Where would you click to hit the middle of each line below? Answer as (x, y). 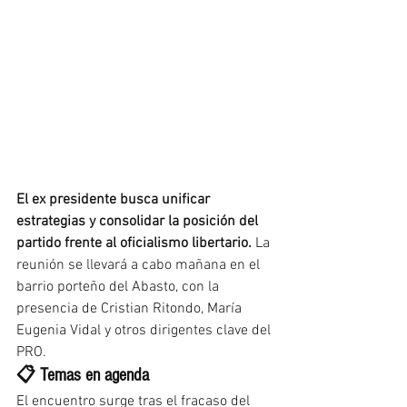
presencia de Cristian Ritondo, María (131, 309)
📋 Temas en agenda (83, 376)
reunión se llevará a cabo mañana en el (140, 266)
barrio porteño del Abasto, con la (119, 288)
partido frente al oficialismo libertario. (134, 244)
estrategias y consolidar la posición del (139, 222)
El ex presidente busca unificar (115, 200)
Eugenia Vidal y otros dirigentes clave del (145, 331)
